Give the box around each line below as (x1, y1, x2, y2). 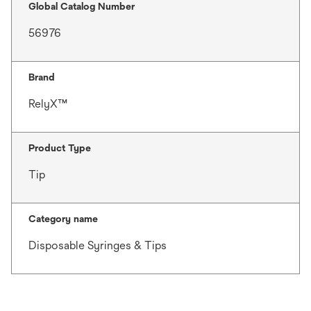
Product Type (28, 142, 91, 154)
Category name (28, 213, 98, 225)
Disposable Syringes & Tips (28, 239, 167, 253)
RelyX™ (28, 97, 67, 111)
